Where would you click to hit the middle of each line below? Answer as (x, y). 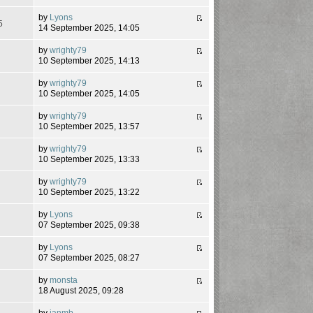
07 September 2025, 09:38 (89, 225)
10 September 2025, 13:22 (89, 192)
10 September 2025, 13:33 (89, 159)
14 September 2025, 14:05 (89, 28)
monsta (64, 280)
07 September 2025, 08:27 (89, 257)
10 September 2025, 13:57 (89, 126)
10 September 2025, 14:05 (89, 93)
